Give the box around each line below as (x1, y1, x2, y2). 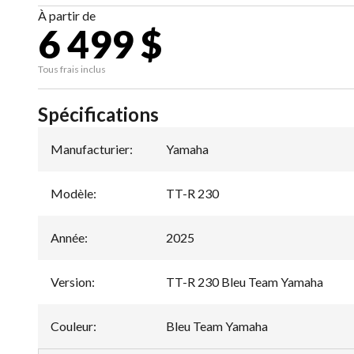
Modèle (51, 186, 93, 201)
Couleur (51, 318, 93, 334)
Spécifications (38, 103, 159, 126)
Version (51, 274, 92, 290)
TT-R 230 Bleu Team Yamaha (166, 274, 323, 290)
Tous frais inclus (38, 63, 106, 76)
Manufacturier (51, 141, 130, 157)
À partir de (38, 8, 96, 24)
